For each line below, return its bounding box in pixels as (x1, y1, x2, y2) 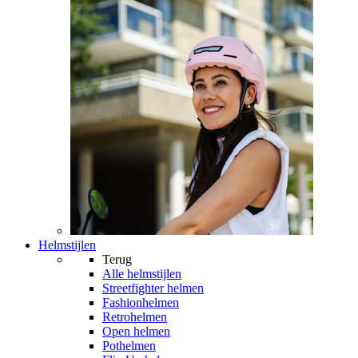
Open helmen (102, 324, 170, 339)
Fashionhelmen (102, 296, 179, 310)
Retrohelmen (102, 310, 167, 324)
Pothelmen (102, 339, 156, 353)
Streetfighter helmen (102, 281, 204, 296)
